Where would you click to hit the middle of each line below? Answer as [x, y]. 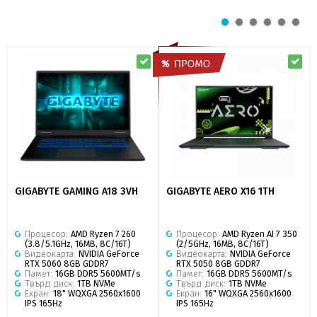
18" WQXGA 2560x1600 [97, 293]
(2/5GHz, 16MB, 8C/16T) [223, 243]
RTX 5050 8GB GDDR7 [218, 263]
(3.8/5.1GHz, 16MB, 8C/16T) [78, 243]
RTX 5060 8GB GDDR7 [67, 263]
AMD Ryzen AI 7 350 [260, 234]
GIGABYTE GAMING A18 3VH [76, 192]
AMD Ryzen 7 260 [103, 234]
